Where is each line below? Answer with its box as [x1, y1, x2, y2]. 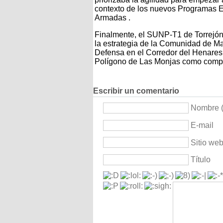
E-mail [191, 121, 214, 129]
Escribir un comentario [93, 87, 179, 96]
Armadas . [95, 13, 130, 22]
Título [191, 155, 211, 164]
